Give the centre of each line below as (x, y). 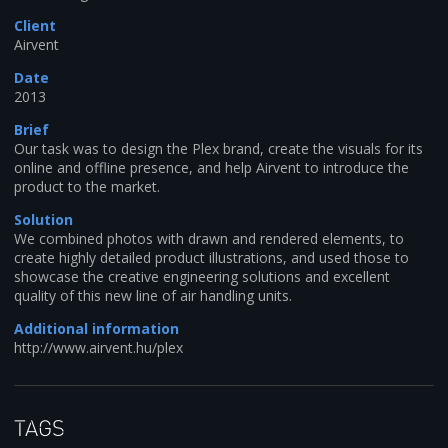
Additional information (96, 328)
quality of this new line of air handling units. (153, 295)
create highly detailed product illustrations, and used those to (211, 257)
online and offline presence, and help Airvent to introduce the (211, 167)
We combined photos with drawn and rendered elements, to (209, 238)
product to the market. (87, 186)
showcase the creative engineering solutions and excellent (202, 276)
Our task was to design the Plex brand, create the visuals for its (218, 148)
